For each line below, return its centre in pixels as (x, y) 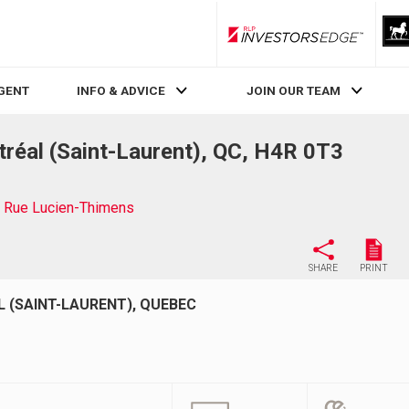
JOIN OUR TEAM (294, 91)
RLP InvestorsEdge (346, 41)
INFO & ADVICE (121, 91)
